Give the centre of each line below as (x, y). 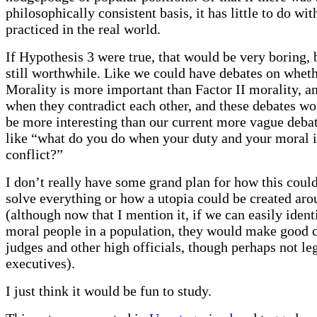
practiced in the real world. (83, 29)
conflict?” (34, 154)
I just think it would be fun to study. (109, 290)
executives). (40, 263)
